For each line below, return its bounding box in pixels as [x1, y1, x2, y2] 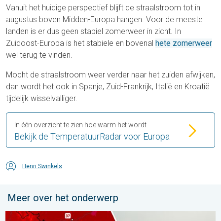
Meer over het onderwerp [7, 192, 118, 204]
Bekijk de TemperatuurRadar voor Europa [14, 131, 170, 142]
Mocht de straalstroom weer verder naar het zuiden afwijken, [6, 70, 215, 80]
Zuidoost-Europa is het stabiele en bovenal [6, 38, 155, 48]
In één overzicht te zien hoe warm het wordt [14, 121, 147, 129]
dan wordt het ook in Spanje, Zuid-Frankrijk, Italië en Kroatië [6, 82, 210, 92]
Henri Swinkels [22, 163, 62, 170]
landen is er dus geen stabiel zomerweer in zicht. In [6, 27, 181, 37]
